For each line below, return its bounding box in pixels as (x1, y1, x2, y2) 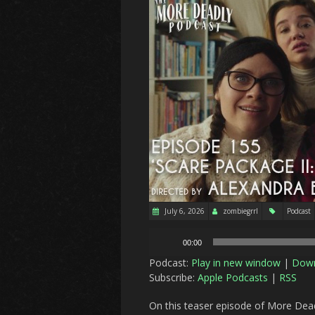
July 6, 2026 (162, 206, 205, 217)
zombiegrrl (223, 206, 258, 217)
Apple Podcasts (198, 271, 268, 285)
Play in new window (191, 256, 281, 270)
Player (148, 241, 176, 255)
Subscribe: (149, 271, 198, 285)
